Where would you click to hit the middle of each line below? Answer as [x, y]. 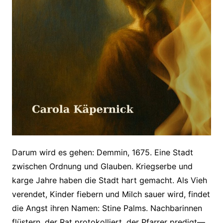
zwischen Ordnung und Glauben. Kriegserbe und [102, 166]
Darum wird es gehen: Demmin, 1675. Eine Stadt [102, 152]
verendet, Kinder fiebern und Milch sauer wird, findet [111, 194]
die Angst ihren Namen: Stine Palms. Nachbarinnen [107, 208]
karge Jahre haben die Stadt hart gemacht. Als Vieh [109, 180]
